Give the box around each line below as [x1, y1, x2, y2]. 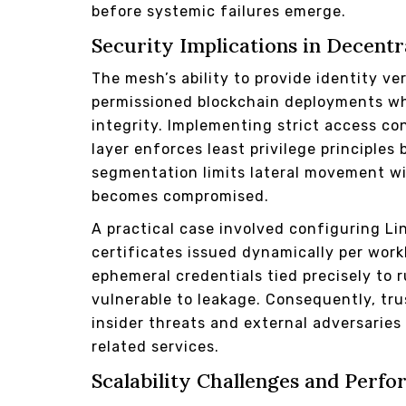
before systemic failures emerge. [92, 2, 347, 20]
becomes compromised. [92, 187, 270, 205]
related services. [92, 337, 220, 355]
